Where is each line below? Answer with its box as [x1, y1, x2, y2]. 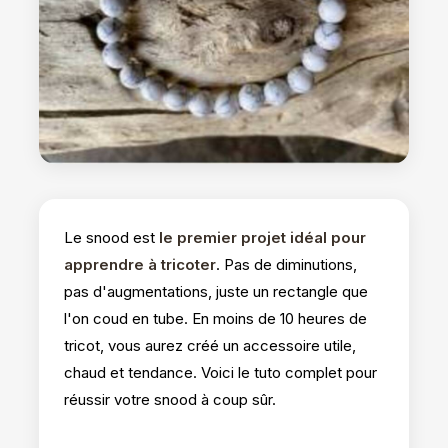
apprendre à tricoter [64, 254, 216, 274]
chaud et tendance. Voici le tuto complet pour [64, 362, 377, 382]
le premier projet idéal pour [159, 227, 366, 247]
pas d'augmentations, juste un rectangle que [64, 281, 368, 301]
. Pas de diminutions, [216, 254, 357, 274]
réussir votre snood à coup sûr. [64, 389, 276, 409]
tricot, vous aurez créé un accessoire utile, [64, 335, 356, 355]
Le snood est [64, 227, 159, 247]
